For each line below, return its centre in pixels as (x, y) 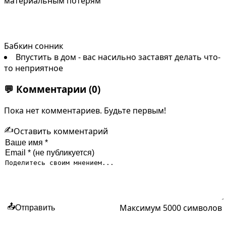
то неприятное (34, 68)
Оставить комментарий (61, 131)
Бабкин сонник (34, 46)
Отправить (35, 207)
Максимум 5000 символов (171, 208)
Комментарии (51, 89)
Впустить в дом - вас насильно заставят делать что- (118, 57)
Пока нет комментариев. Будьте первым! (85, 111)
